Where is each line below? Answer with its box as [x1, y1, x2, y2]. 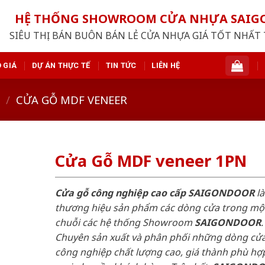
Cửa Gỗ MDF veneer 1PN [54, 150, 247, 172]
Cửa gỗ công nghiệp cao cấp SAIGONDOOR [54, 186, 254, 199]
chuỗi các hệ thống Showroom [54, 215, 195, 229]
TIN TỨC [105, 60, 137, 70]
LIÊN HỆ [151, 60, 180, 70]
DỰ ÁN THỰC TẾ [32, 60, 91, 70]
